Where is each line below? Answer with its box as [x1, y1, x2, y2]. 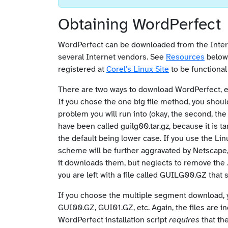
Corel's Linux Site [106, 65, 169, 74]
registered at [58, 65, 106, 74]
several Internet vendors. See [58, 52, 166, 62]
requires [169, 215, 199, 224]
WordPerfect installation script [58, 215, 169, 224]
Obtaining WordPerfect [58, 16, 221, 34]
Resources [166, 52, 205, 62]
